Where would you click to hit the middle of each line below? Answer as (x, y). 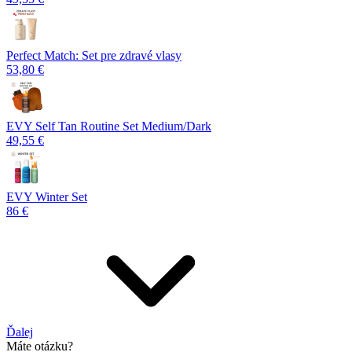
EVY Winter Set (47, 196)
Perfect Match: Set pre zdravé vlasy (94, 55)
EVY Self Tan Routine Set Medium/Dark (109, 126)
